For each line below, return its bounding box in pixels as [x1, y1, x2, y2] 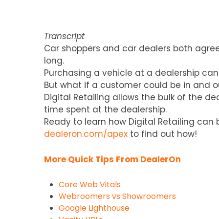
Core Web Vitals [59, 178, 121, 190]
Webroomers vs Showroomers [59, 190, 176, 202]
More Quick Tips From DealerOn [44, 153, 181, 165]
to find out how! [128, 128, 197, 140]
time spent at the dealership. [44, 103, 167, 115]
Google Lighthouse [59, 202, 130, 214]
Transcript [44, 30, 85, 42]
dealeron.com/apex [44, 128, 128, 140]
